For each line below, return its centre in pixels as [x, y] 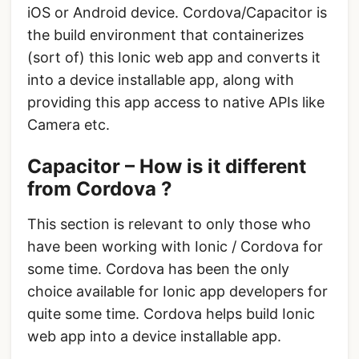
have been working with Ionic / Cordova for [175, 247]
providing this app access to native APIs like [176, 103]
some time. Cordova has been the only [158, 269]
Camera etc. [69, 125]
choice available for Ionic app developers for [177, 292]
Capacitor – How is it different [167, 167]
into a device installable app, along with [161, 80]
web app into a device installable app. [154, 337]
